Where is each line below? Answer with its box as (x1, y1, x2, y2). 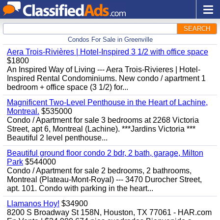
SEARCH (184, 25, 210, 32)
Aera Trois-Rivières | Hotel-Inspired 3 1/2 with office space (7, 48, 208, 56)
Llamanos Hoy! (7, 199, 59, 208)
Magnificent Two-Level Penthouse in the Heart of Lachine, (7, 98, 208, 107)
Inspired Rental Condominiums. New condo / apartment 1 (7, 74, 206, 82)
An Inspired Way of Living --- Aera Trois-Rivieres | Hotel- (7, 65, 200, 74)
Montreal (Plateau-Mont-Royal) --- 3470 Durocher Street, (7, 175, 202, 184)
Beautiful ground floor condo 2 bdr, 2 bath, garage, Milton (7, 149, 203, 157)
